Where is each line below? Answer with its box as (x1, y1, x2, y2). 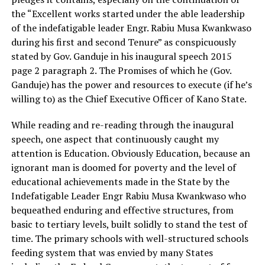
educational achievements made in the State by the (11, 175, 230, 188)
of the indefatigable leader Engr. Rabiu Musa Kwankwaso (11, 21, 251, 34)
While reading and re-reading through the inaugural (11, 118, 234, 131)
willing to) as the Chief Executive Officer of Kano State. (11, 92, 247, 105)
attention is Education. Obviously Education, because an (11, 147, 250, 160)
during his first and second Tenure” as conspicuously (11, 35, 236, 49)
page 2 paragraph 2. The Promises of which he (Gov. (11, 64, 231, 77)
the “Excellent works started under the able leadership (11, 7, 245, 20)
